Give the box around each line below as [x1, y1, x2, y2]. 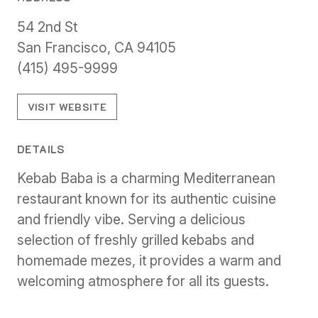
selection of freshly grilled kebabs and [17, 231, 254, 249]
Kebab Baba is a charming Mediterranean [17, 170, 275, 187]
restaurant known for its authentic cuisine [17, 190, 276, 208]
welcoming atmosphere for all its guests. [17, 273, 269, 290]
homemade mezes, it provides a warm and [17, 252, 281, 270]
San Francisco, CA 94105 [17, 38, 176, 56]
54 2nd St [17, 18, 77, 35]
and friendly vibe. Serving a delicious [17, 211, 246, 229]
